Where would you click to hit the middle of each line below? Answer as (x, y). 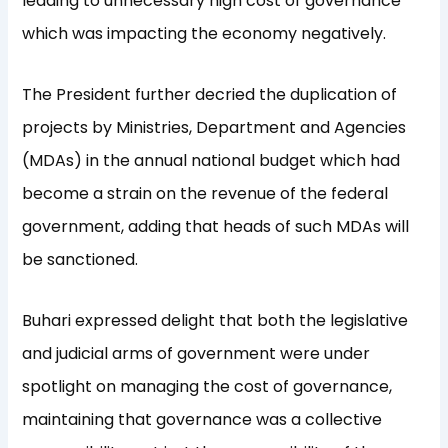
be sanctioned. (84, 260)
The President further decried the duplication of (210, 95)
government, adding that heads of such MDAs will (216, 227)
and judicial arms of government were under (196, 354)
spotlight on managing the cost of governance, (207, 387)
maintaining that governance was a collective (202, 420)
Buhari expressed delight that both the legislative (215, 321)
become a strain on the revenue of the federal (205, 194)
